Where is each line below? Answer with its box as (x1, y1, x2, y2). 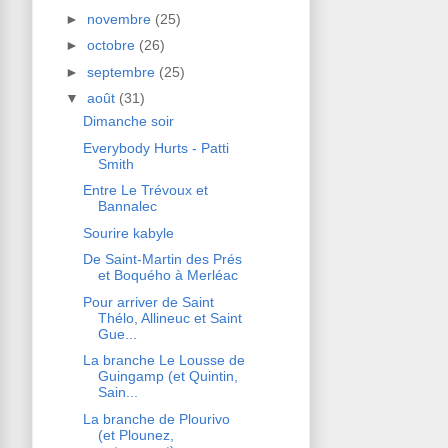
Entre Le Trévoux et (82, 182, 208, 199)
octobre (86, 37, 139, 54)
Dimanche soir (82, 113, 174, 130)
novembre (86, 10, 155, 27)
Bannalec (97, 198, 157, 215)
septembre (86, 63, 159, 80)
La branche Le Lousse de (82, 352, 245, 369)
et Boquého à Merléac (97, 267, 238, 284)
